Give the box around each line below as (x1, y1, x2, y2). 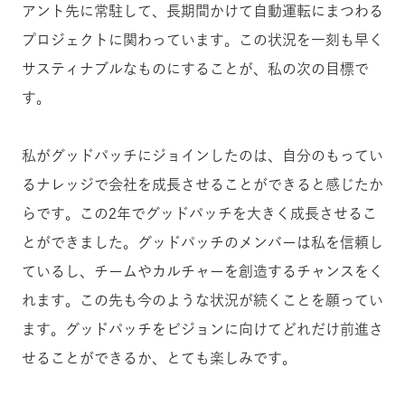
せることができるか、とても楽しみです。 (22, 350, 297, 365)
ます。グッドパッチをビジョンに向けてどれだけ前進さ (22, 321, 383, 336)
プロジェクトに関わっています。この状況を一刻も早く (22, 32, 383, 47)
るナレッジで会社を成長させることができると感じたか (22, 176, 383, 192)
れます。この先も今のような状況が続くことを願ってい (22, 292, 383, 307)
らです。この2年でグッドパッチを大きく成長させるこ (22, 205, 377, 221)
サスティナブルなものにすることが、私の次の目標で (22, 61, 369, 76)
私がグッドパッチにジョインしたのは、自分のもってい (22, 147, 383, 163)
